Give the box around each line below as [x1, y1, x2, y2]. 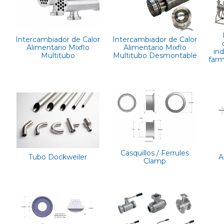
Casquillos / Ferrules [120, 148, 189, 157]
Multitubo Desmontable [112, 50, 197, 60]
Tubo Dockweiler [28, 152, 87, 161]
